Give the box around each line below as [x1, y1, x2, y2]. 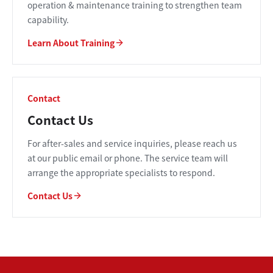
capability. [27, 13, 69, 26]
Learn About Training [27, 37, 115, 49]
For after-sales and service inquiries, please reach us [27, 137, 237, 149]
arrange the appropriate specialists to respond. [27, 166, 215, 179]
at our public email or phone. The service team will [27, 152, 228, 164]
